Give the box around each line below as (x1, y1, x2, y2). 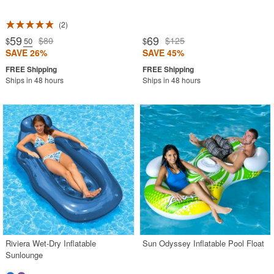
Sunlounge (6, 248, 43, 261)
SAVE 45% (143, 46, 185, 59)
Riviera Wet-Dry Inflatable (6, 237, 97, 249)
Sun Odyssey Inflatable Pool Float (143, 237, 265, 249)
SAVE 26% (6, 46, 48, 59)
